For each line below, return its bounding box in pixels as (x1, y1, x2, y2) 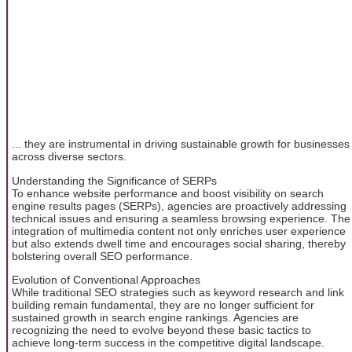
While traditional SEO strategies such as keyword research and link (12, 285, 344, 299)
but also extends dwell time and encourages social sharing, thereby (12, 236, 346, 250)
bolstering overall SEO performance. (12, 249, 192, 262)
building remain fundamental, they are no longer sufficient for (12, 298, 314, 311)
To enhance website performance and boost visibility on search (12, 186, 324, 200)
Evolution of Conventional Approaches (12, 273, 200, 286)
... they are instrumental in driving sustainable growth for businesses (12, 137, 350, 151)
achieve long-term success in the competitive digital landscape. (12, 335, 324, 349)
